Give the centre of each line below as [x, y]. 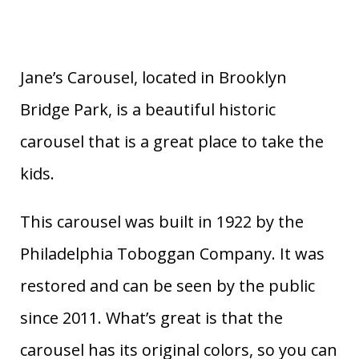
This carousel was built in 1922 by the [162, 221]
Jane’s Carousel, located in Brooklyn [153, 77]
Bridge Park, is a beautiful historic [148, 109]
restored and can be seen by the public [167, 285]
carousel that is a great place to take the [172, 141]
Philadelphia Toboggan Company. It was [172, 253]
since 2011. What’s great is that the [151, 317]
